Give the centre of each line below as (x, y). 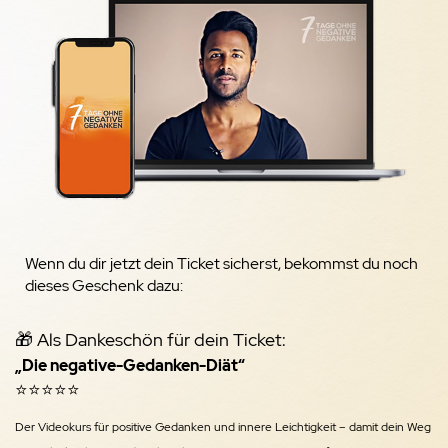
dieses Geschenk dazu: (104, 286)
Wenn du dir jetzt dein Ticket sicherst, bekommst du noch (221, 264)
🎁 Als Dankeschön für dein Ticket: (150, 340)
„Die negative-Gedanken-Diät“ (130, 366)
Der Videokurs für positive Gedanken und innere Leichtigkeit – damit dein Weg (223, 427)
